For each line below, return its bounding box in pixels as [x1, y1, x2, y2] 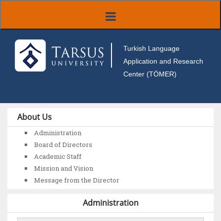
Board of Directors [34, 140, 92, 149]
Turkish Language [123, 44, 180, 52]
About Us [17, 111, 52, 122]
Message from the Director [34, 176, 119, 184]
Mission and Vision [34, 164, 93, 173]
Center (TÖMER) [123, 70, 177, 78]
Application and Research [123, 57, 203, 65]
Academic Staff [34, 152, 81, 161]
